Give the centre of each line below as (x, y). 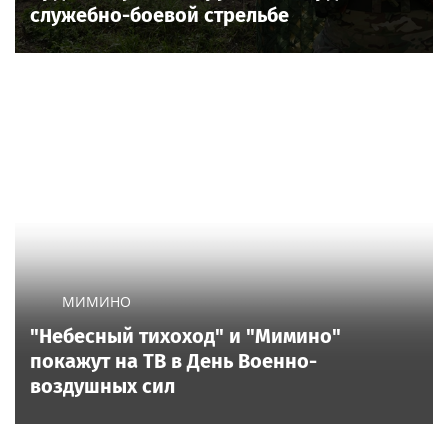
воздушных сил (102, 385)
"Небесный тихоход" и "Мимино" (185, 335)
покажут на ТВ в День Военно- (173, 360)
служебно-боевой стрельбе (159, 14)
